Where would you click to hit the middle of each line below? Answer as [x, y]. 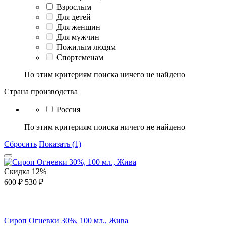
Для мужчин [78, 37]
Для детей [74, 17]
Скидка [18, 171]
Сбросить [20, 144]
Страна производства [41, 91]
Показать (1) [60, 144]
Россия [68, 109]
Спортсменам [80, 57]
